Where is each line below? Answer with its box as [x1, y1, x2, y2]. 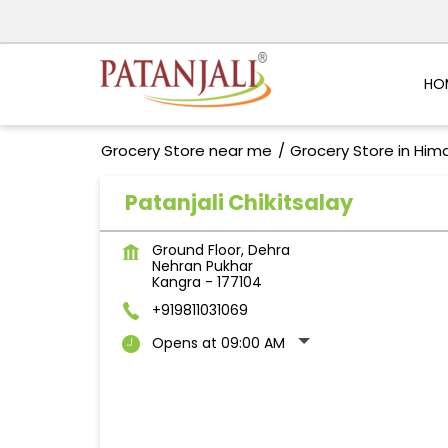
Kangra [151, 272, 201, 293]
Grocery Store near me [100, 140, 272, 162]
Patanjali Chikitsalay [124, 188, 353, 218]
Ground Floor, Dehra [151, 240, 290, 261]
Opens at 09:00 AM [151, 333, 285, 354]
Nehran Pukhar [151, 256, 253, 277]
